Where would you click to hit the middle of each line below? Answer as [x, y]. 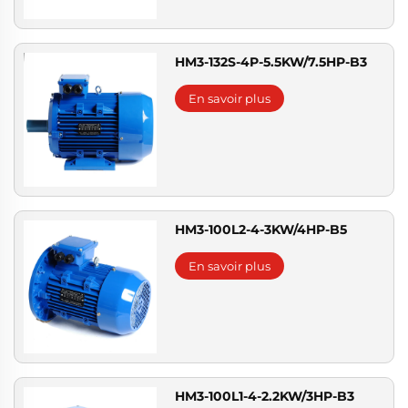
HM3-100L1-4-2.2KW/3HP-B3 [265, 397]
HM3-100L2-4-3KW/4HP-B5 [261, 229]
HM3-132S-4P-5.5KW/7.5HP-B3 [271, 62]
